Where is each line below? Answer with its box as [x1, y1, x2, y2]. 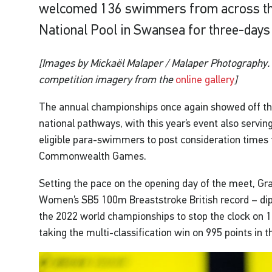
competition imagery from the [39, 73, 174, 86]
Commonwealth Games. [39, 149, 147, 162]
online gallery [175, 73, 235, 86]
